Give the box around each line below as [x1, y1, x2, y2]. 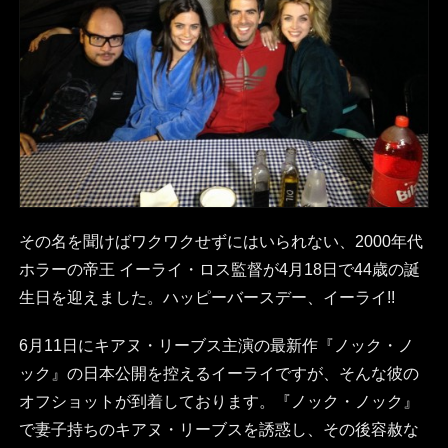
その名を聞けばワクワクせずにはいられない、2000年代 [18, 233, 423, 251]
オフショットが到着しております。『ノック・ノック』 [18, 393, 419, 411]
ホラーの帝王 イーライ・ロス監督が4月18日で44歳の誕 [18, 261, 420, 279]
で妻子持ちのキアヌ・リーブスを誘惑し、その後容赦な [18, 421, 419, 439]
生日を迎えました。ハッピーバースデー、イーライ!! [18, 289, 395, 307]
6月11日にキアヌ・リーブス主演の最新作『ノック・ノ [18, 337, 414, 355]
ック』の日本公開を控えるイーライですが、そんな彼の [18, 365, 419, 383]
